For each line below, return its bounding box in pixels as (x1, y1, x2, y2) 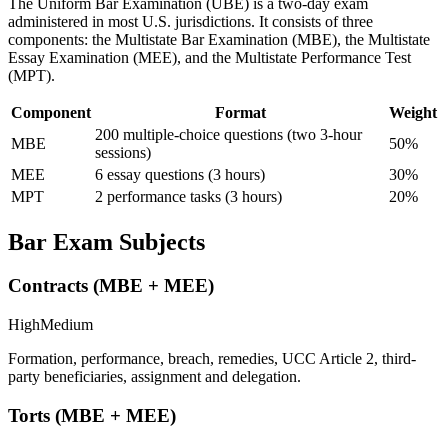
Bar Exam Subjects (8, 228, 205, 255)
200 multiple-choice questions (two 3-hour (95, 125, 362, 143)
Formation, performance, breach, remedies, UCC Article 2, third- (8, 350, 416, 368)
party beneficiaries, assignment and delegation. (8, 368, 301, 386)
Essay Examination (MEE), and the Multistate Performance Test (8, 48, 411, 66)
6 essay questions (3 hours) (95, 165, 265, 183)
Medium (40, 316, 93, 334)
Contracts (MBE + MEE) (8, 275, 214, 297)
